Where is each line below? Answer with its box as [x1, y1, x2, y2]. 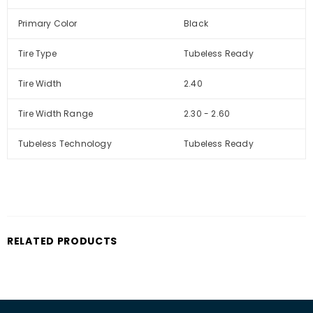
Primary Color [18, 17, 78, 30]
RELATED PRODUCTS [7, 234, 118, 249]
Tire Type [18, 48, 57, 60]
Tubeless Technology [18, 138, 112, 150]
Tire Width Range [18, 108, 94, 120]
